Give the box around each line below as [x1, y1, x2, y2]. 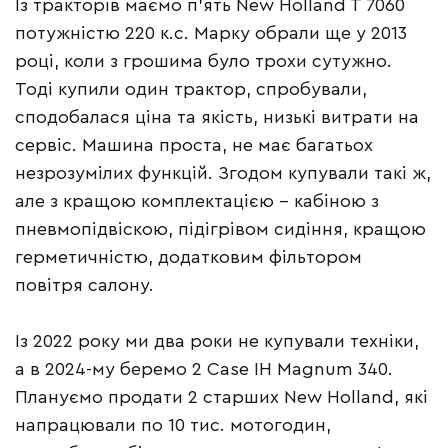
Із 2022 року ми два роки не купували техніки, [15, 332, 419, 350]
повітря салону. [15, 276, 154, 294]
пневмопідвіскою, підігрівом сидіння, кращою [15, 220, 426, 238]
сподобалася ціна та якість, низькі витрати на [15, 108, 419, 126]
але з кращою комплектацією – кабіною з [15, 192, 379, 210]
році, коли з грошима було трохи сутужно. [15, 52, 392, 70]
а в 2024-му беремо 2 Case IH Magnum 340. [15, 360, 393, 378]
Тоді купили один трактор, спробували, [15, 80, 367, 98]
